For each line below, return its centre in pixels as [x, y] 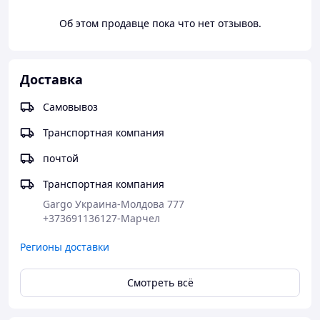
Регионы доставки [65, 247]
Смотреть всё [160, 282]
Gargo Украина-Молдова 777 [114, 204]
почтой [61, 158]
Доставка [51, 79]
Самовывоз [70, 107]
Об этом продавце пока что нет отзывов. [160, 23]
